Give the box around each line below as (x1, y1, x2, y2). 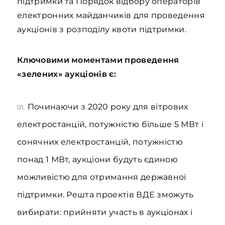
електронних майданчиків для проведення (17, 11, 205, 20)
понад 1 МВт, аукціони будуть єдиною (17, 155, 178, 164)
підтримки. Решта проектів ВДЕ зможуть (17, 190, 194, 199)
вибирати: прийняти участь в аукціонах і (17, 207, 193, 217)
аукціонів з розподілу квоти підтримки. (17, 25, 186, 34)
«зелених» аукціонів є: (17, 69, 116, 79)
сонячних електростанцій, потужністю (17, 137, 183, 147)
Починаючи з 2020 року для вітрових (27, 102, 188, 111)
